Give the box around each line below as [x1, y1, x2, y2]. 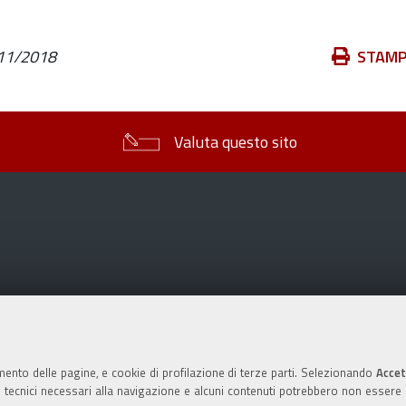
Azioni [313, 43, 356, 68]
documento [313, 92, 390, 117]
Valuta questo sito [174, 130, 297, 154]
